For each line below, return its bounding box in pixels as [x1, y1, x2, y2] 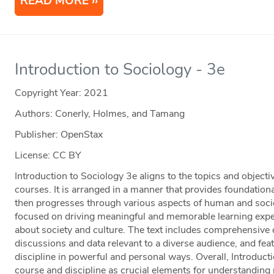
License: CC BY [15, 149, 82, 163]
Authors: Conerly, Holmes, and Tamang [15, 107, 185, 121]
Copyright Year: [15, 86, 84, 100]
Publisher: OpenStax [15, 128, 103, 142]
